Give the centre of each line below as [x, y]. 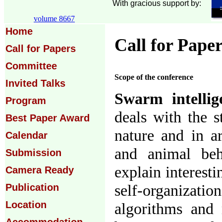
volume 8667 [54, 19]
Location [26, 205]
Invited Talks [35, 83]
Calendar [27, 135]
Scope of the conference [154, 77]
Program [26, 101]
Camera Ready [40, 170]
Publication [32, 187]
